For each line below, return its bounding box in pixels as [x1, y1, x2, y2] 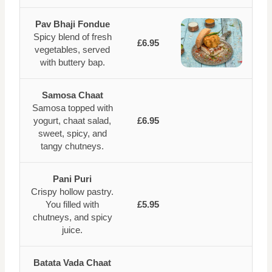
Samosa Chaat [41, 90, 103, 100]
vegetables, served [35, 44, 110, 55]
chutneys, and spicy [32, 212, 112, 222]
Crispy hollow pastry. [31, 186, 114, 197]
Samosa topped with [32, 103, 113, 113]
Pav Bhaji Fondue [35, 19, 110, 29]
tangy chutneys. [41, 141, 104, 151]
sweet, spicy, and [38, 128, 107, 138]
